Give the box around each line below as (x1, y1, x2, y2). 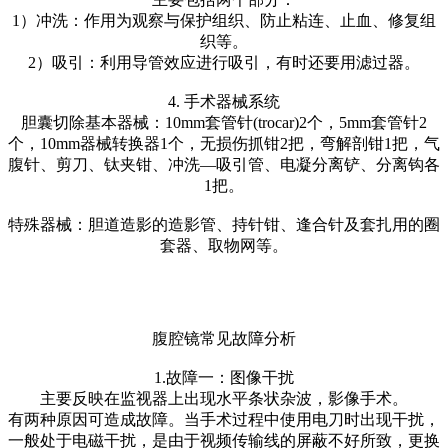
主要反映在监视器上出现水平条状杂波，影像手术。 (40, 390, 408, 408)
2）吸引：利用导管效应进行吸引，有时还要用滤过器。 (28, 54, 420, 72)
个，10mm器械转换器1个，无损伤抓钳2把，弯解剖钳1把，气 (8, 135, 440, 153)
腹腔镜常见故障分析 (152, 330, 296, 348)
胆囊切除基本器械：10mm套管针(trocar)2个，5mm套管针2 (21, 114, 427, 132)
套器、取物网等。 (160, 237, 288, 255)
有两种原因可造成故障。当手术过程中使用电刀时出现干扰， (8, 411, 440, 429)
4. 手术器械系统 (168, 93, 280, 111)
